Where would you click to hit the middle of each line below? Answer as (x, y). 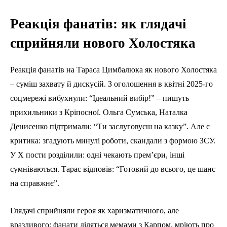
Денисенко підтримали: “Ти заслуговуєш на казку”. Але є (110, 126)
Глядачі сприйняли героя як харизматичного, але (94, 210)
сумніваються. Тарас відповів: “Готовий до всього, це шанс (113, 169)
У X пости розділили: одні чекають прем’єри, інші (97, 155)
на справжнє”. (35, 183)
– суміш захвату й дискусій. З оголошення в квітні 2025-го (111, 84)
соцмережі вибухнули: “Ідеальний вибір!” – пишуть (100, 98)
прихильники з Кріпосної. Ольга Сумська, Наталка (99, 112)
